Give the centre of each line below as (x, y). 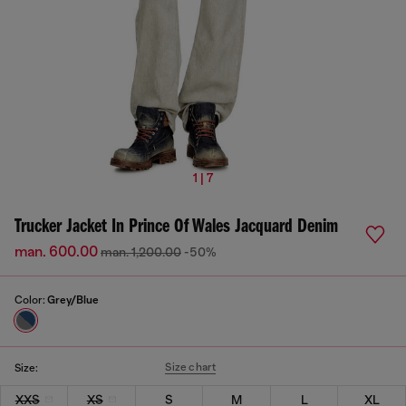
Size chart (191, 367)
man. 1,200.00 (141, 252)
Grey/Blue (73, 300)
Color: (31, 300)
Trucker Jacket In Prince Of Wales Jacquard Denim (176, 227)
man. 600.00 (58, 252)
